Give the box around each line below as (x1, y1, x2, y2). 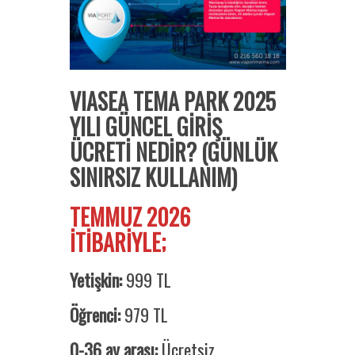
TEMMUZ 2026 (69, 200, 190, 234)
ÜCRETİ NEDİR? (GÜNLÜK (69, 136, 277, 169)
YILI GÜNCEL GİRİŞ (69, 110, 222, 143)
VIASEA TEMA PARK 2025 (69, 85, 276, 118)
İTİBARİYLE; (69, 226, 166, 259)
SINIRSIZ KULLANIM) (69, 161, 237, 194)
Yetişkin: (69, 267, 122, 293)
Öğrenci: (69, 302, 120, 328)
